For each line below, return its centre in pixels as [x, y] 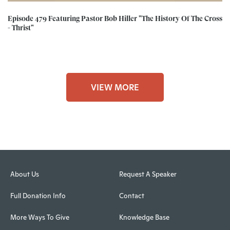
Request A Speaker [148, 175]
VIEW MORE [115, 87]
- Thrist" [21, 28]
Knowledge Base [144, 218]
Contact [131, 196]
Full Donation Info [38, 196]
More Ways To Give [40, 218]
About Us [25, 175]
